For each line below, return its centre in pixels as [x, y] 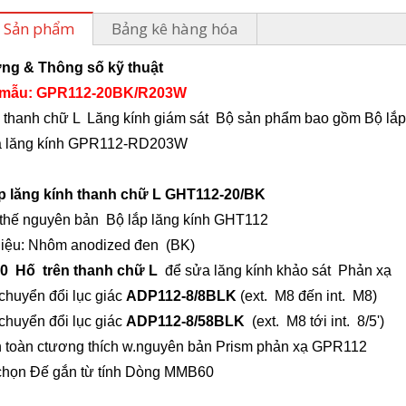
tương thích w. [90, 347]
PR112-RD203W [133, 144]
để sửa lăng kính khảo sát [244, 271]
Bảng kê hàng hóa [175, 29]
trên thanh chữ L [100, 271]
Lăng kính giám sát [151, 119]
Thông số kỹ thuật [101, 68]
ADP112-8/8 [166, 296]
